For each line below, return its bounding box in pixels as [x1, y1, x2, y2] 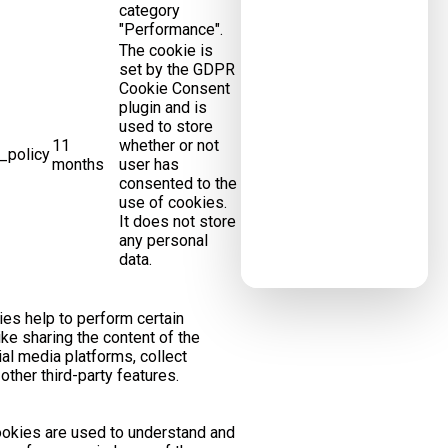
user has [118, 155, 179, 174]
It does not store [118, 212, 236, 231]
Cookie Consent [118, 79, 230, 98]
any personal [118, 231, 208, 250]
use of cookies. [118, 193, 227, 212]
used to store [118, 117, 213, 136]
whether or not [118, 136, 219, 155]
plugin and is [118, 98, 207, 117]
